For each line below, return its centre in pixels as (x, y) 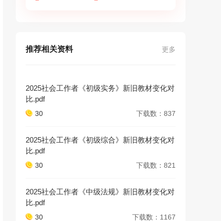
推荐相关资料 (49, 49)
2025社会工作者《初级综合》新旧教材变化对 (100, 140)
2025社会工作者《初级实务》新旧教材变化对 (100, 88)
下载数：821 (156, 165)
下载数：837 (156, 113)
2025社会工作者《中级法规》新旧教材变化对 (100, 192)
